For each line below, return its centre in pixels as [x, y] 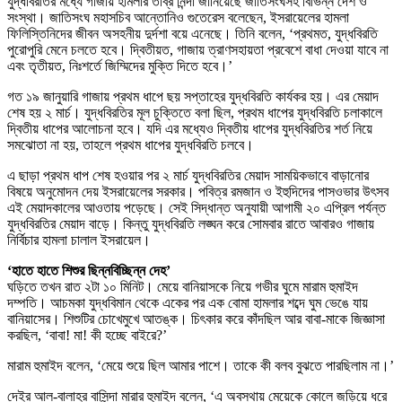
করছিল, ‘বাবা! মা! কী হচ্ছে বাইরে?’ [87, 336]
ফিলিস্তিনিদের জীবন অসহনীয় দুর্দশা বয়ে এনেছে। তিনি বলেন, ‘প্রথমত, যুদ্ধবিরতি [192, 34]
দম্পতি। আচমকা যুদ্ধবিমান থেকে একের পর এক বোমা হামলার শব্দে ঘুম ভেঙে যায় [188, 303]
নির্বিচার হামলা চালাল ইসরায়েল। [79, 240]
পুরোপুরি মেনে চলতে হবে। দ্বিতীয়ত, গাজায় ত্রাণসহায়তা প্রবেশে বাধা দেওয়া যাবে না [198, 50]
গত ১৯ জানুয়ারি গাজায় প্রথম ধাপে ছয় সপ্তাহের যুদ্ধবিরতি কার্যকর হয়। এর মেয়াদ [193, 97]
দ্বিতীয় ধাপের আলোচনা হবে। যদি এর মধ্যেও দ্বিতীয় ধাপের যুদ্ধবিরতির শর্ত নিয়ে [190, 129]
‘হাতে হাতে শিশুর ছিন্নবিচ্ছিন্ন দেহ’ [89, 271]
